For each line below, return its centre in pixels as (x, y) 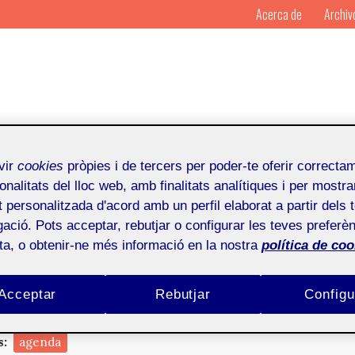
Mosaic (199, 244)
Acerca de (279, 14)
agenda (40, 342)
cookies (40, 166)
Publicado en (260, 244)
